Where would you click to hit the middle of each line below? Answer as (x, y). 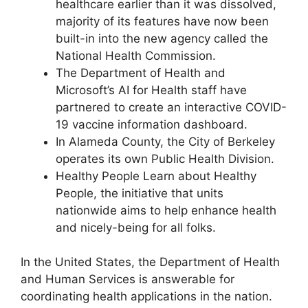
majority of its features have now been (162, 21)
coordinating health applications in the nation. (146, 296)
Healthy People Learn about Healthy (156, 176)
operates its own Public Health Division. (165, 158)
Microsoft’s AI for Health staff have (151, 90)
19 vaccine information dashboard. (152, 124)
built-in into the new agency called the (162, 38)
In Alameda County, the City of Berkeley (165, 141)
